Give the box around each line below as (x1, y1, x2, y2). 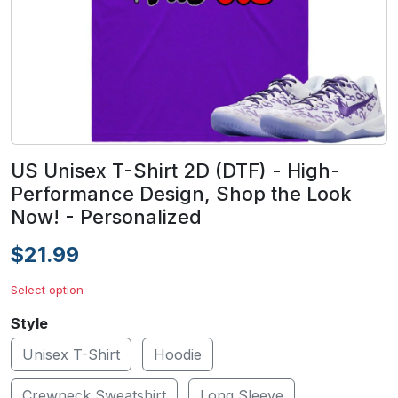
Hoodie (154, 346, 202, 363)
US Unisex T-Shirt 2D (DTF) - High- (11, 159, 340, 182)
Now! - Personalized (11, 205, 202, 228)
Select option (11, 283, 84, 297)
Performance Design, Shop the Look (11, 182, 352, 205)
